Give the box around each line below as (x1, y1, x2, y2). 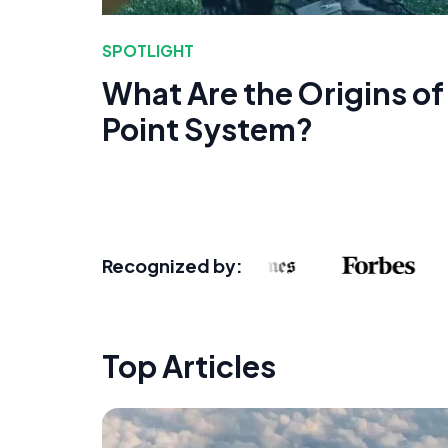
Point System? (102, 110, 313, 149)
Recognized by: (102, 253, 243, 277)
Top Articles (102, 346, 276, 385)
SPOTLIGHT (102, 40, 194, 62)
